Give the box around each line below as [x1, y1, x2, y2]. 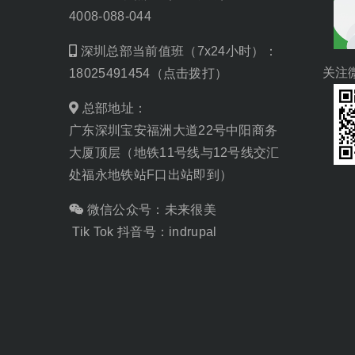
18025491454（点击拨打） [69, 66, 228, 80]
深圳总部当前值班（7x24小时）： [77, 44, 278, 58]
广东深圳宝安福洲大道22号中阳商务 [69, 123, 278, 137]
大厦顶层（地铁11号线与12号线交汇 [69, 145, 280, 159]
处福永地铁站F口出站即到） [69, 167, 233, 181]
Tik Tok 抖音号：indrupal [69, 224, 217, 239]
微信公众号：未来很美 [83, 202, 216, 216]
